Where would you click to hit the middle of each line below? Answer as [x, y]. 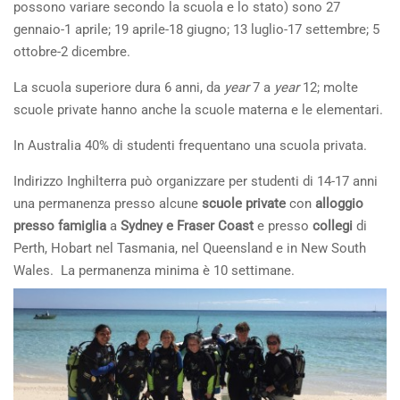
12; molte [329, 87]
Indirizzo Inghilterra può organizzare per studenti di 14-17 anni [196, 181]
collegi [333, 225]
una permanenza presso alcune [106, 203]
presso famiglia [60, 225]
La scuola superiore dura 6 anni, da [117, 87]
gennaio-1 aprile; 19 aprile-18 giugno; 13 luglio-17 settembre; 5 [196, 29]
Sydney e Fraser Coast [187, 225]
